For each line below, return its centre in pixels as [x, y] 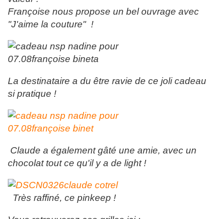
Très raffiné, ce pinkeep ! [62, 198]
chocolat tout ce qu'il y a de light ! [78, 163]
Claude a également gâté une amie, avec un [102, 151]
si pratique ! [33, 94]
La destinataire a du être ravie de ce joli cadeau [107, 81]
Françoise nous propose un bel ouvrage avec [103, 12]
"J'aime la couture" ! [52, 24]
